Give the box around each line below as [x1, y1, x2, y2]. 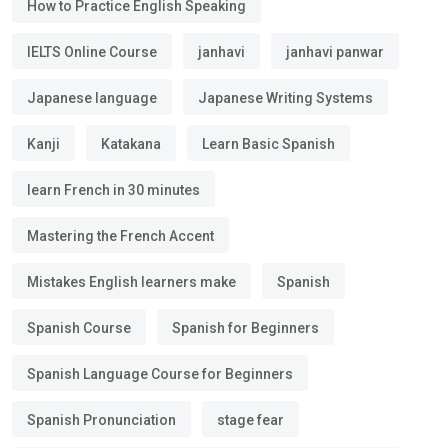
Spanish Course [27, 320, 131, 336]
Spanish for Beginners [172, 320, 319, 336]
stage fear [217, 412, 284, 428]
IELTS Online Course [27, 44, 157, 60]
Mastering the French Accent [27, 228, 214, 244]
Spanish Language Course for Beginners [27, 366, 293, 382]
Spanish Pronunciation [27, 412, 176, 428]
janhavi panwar [286, 44, 384, 60]
